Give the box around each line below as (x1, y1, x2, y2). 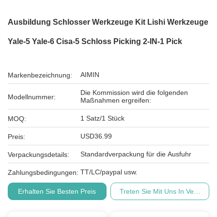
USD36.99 (80, 132, 112, 140)
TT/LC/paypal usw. (80, 168, 138, 176)
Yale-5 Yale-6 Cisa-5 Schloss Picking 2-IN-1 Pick (8, 37, 182, 46)
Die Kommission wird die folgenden (80, 89, 188, 96)
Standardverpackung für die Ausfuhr (80, 150, 191, 158)
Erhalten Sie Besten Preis (18, 187, 96, 195)
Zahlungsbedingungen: (8, 169, 78, 176)
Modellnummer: (8, 93, 56, 101)
